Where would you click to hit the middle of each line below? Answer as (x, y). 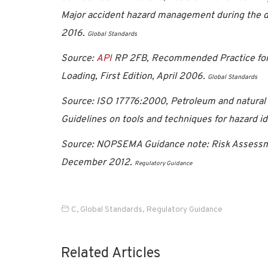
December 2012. (98, 163)
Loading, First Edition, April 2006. (134, 77)
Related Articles (111, 254)
